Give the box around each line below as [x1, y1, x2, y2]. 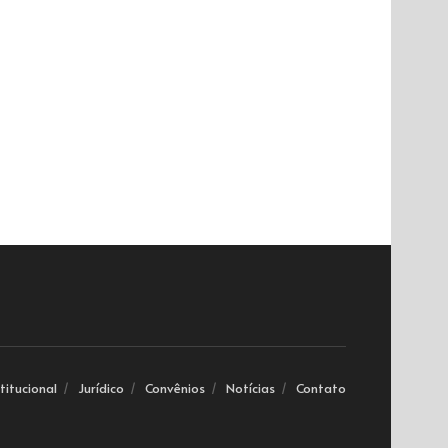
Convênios [145, 378, 205, 397]
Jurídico [78, 378, 124, 397]
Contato [296, 378, 346, 397]
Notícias [226, 378, 275, 397]
